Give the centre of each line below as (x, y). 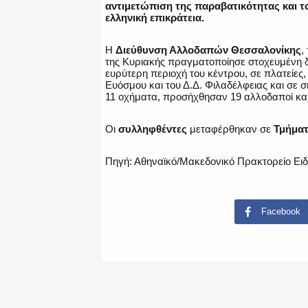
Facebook (280, 212)
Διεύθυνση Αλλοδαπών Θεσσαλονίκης (208, 50)
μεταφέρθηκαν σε (230, 129)
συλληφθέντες (153, 129)
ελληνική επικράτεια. (155, 18)
